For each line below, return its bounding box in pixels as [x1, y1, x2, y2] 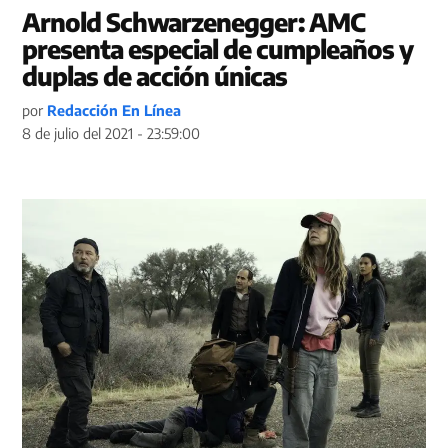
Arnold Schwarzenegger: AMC [22, 6, 366, 39]
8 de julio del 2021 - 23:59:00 [22, 124, 201, 143]
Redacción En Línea [47, 101, 182, 120]
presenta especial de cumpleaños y [22, 33, 414, 66]
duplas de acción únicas [22, 60, 288, 93]
